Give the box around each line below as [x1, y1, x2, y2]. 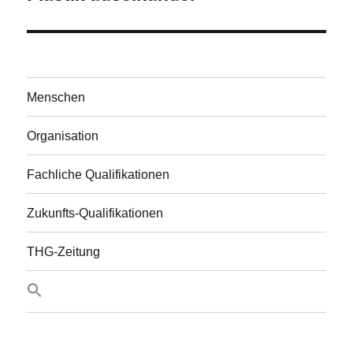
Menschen [27, 90, 86, 104]
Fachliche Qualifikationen [27, 167, 170, 181]
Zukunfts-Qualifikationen [27, 206, 164, 220]
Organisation [27, 128, 99, 143]
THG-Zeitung [27, 244, 101, 258]
